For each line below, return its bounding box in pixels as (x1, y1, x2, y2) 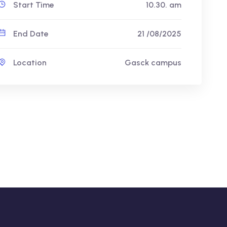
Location (11, 58, 47, 67)
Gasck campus (125, 58, 181, 67)
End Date (11, 29, 49, 39)
